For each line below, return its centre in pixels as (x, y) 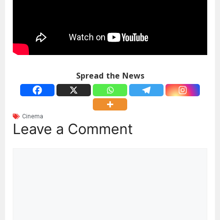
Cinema (33, 116)
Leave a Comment (73, 129)
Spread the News (110, 76)
